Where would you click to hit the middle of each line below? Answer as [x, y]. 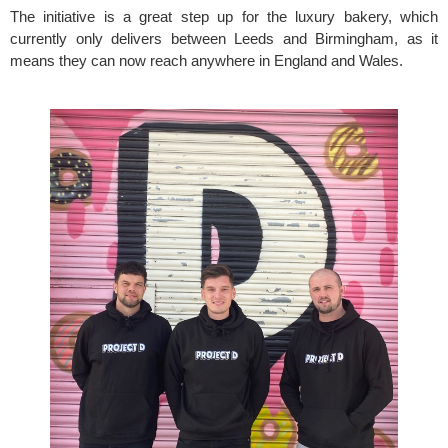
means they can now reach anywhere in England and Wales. [212, 61]
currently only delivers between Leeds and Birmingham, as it [224, 39]
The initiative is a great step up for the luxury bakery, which [224, 17]
